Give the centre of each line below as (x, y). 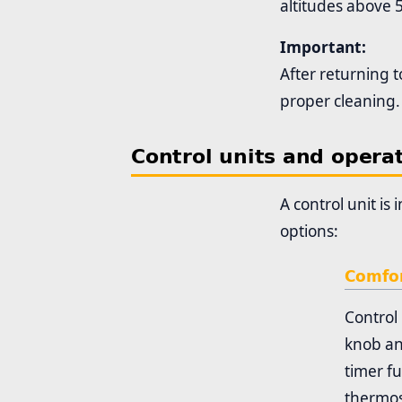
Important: (323, 47)
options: (309, 231)
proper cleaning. (340, 100)
